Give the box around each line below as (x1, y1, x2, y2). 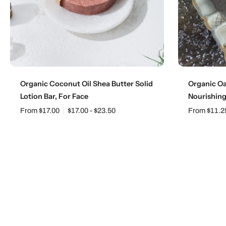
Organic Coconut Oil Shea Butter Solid (20, 79, 153, 88)
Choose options (62, 66, 112, 74)
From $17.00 (20, 106, 60, 115)
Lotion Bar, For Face (20, 92, 88, 101)
